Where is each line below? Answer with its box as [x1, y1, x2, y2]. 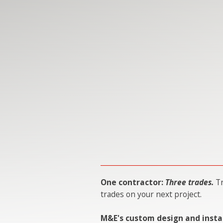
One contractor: [101, 176, 165, 188]
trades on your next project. [101, 188, 202, 200]
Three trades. [165, 176, 214, 188]
